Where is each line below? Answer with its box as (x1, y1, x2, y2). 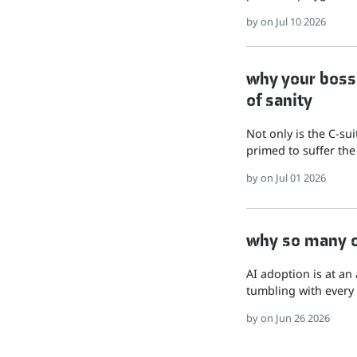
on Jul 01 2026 (261, 170, 326, 185)
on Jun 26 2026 (261, 310, 330, 325)
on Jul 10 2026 (261, 14, 326, 29)
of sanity (246, 88, 312, 111)
